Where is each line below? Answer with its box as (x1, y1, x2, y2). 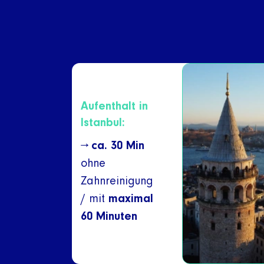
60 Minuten (81, 210, 137, 223)
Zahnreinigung (81, 175, 153, 187)
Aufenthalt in (81, 100, 148, 113)
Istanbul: (81, 117, 125, 129)
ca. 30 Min (91, 140, 144, 152)
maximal (108, 193, 153, 205)
